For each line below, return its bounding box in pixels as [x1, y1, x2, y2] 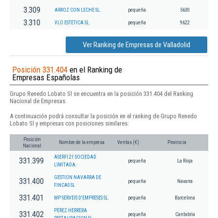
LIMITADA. [54, 162, 77, 167]
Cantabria [175, 211, 195, 217]
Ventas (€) [117, 139, 139, 145]
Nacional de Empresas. [10, 97, 67, 105]
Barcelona [175, 195, 195, 200]
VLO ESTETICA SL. [54, 20, 91, 26]
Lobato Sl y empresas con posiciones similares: [10, 119, 129, 127]
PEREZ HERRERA [54, 207, 87, 213]
